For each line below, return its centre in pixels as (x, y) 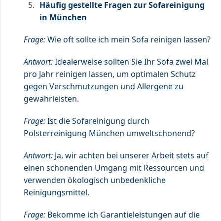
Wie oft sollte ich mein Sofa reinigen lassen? (128, 39)
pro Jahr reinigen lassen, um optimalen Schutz (110, 74)
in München (63, 17)
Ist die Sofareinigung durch (97, 121)
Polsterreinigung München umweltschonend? (109, 133)
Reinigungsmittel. (56, 192)
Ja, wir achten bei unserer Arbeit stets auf (131, 155)
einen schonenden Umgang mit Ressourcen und (114, 167)
